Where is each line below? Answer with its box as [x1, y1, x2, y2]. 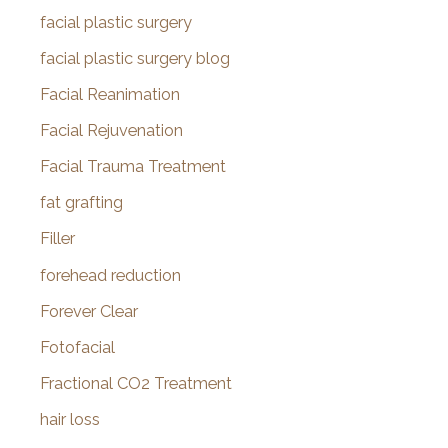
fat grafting [40, 193, 123, 213]
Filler [40, 229, 75, 249]
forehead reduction [40, 265, 181, 285]
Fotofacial [40, 337, 115, 357]
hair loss [40, 409, 100, 429]
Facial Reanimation [40, 85, 180, 105]
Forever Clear [40, 301, 138, 321]
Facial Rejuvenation [40, 121, 183, 141]
